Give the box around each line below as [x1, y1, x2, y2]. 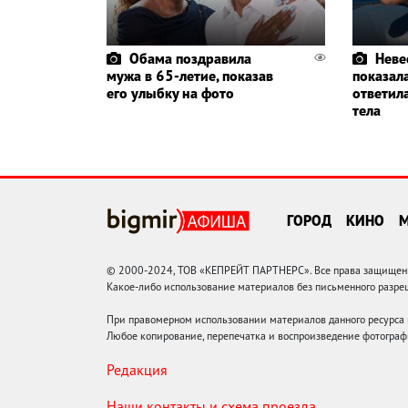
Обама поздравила [129, 49, 251, 68]
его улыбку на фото [107, 84, 234, 103]
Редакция [107, 361, 168, 380]
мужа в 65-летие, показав [107, 66, 273, 86]
